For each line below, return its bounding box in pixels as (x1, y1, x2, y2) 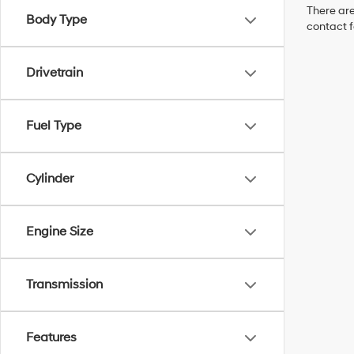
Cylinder (26, 171, 73, 186)
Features (26, 330, 77, 345)
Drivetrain (26, 65, 83, 81)
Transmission (26, 277, 103, 292)
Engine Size (26, 224, 93, 239)
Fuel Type (26, 118, 81, 134)
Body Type (26, 12, 87, 28)
